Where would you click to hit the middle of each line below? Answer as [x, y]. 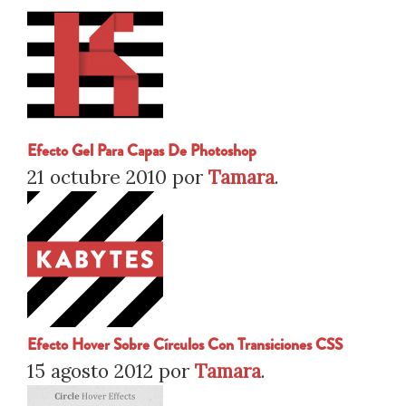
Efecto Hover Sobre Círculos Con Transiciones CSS [185, 345]
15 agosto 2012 [90, 372]
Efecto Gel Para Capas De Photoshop [142, 151]
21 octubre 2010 [97, 178]
